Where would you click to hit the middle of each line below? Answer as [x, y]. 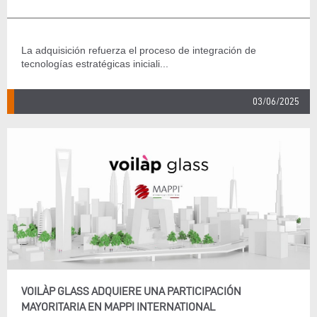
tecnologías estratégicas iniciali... [95, 64]
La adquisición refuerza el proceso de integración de [139, 50]
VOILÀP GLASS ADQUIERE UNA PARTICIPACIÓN [131, 291]
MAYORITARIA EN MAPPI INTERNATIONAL [118, 307]
